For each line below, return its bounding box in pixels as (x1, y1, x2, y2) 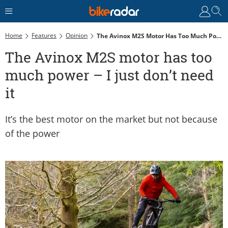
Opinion (66, 31, 88, 40)
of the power (5, 127, 60, 139)
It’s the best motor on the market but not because (5, 112, 217, 125)
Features (32, 31, 56, 40)
